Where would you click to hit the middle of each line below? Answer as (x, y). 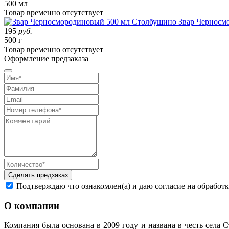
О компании (32, 205)
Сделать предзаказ (38, 175)
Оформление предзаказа (46, 58)
